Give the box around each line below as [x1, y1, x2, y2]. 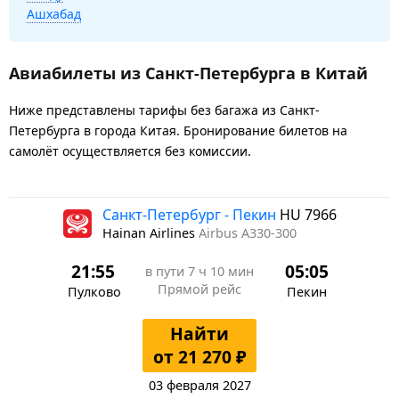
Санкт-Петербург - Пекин [102, 204, 280, 224]
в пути [145, 262, 188, 280]
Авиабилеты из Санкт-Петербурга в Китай [9, 61, 368, 84]
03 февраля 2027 [148, 376, 251, 394]
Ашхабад [27, 4, 81, 22]
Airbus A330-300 [198, 224, 297, 241]
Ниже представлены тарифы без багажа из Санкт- [9, 101, 320, 118]
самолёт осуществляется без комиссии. [9, 142, 251, 159]
